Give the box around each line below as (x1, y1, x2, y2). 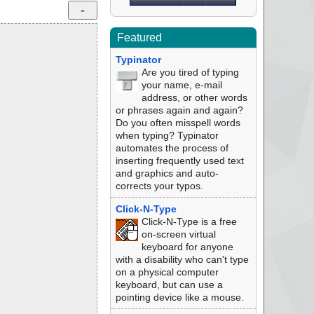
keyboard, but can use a (115, 279, 223, 290)
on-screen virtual (141, 228, 216, 240)
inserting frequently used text (115, 155, 244, 166)
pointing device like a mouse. (115, 292, 244, 303)
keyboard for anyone (141, 241, 233, 252)
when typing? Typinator (115, 130, 219, 141)
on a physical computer (115, 266, 219, 278)
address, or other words (141, 92, 247, 103)
